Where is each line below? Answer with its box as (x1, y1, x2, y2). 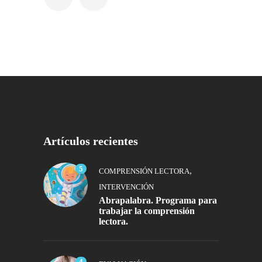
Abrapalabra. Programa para (99, 195, 217, 205)
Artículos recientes (43, 134, 138, 147)
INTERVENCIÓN (99, 182, 154, 191)
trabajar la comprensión (99, 205, 195, 216)
